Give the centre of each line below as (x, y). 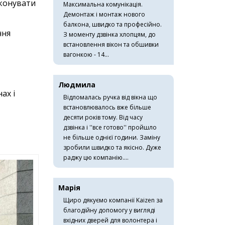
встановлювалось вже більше (107, 107)
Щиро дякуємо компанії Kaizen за (113, 200)
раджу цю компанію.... (96, 157)
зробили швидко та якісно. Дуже (112, 147)
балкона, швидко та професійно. (113, 24)
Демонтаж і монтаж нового (104, 14)
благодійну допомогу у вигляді (109, 210)
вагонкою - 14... (86, 54)
